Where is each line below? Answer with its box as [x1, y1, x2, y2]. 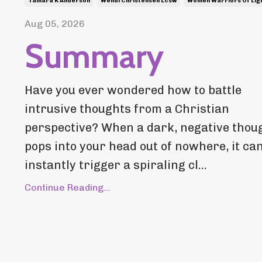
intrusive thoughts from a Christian [25, 101, 229, 116]
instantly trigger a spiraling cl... [25, 157, 207, 172]
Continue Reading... [25, 181, 111, 193]
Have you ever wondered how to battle [25, 82, 242, 97]
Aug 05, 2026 [25, 18, 85, 29]
